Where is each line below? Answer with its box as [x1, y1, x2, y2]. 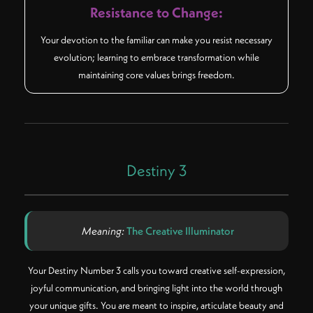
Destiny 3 [126, 160, 187, 180]
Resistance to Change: [90, 3, 223, 21]
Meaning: [82, 224, 126, 238]
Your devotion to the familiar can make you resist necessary [41, 33, 272, 46]
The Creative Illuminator [126, 224, 234, 238]
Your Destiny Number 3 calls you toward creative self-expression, [28, 263, 285, 277]
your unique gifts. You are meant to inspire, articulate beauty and [29, 298, 284, 312]
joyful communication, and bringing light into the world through [31, 281, 282, 294]
